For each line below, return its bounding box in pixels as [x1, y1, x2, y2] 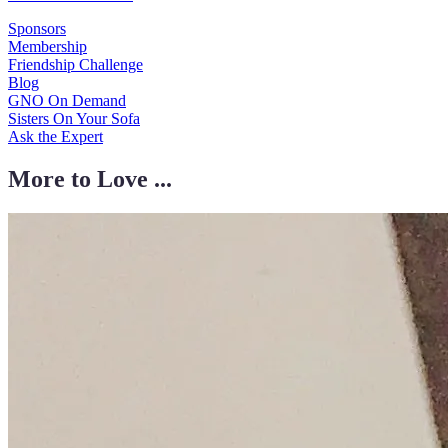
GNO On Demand [8, 92, 126, 109]
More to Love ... [8, 165, 172, 192]
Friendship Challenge [8, 56, 143, 73]
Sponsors [8, 20, 66, 37]
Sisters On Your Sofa [8, 110, 140, 127]
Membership [8, 38, 87, 55]
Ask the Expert [8, 128, 103, 145]
